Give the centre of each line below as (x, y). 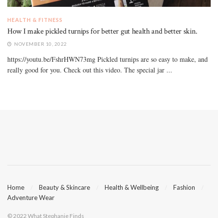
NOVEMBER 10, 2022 (40, 44)
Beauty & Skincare (64, 188)
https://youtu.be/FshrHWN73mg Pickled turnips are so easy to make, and (108, 59)
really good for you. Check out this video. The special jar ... (90, 70)
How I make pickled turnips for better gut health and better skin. (102, 31)
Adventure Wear (31, 198)
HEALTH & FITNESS (35, 19)
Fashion (184, 188)
